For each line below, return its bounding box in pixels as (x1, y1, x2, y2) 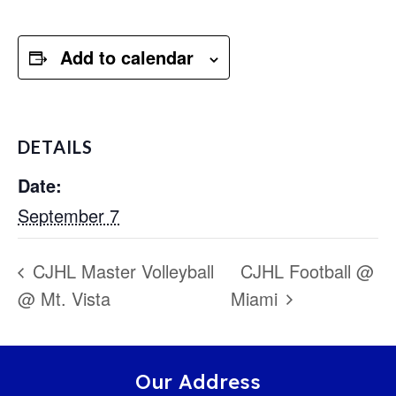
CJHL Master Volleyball (27, 258, 214, 285)
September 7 (18, 202, 119, 228)
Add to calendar (60, 44, 194, 70)
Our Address (135, 369, 261, 394)
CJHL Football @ (240, 258, 375, 285)
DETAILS (18, 136, 93, 157)
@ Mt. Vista (18, 285, 110, 311)
